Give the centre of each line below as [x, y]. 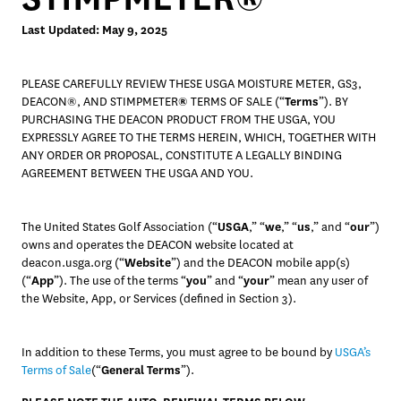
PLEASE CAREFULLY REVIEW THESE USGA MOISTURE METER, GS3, [192, 84]
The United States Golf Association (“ [119, 227]
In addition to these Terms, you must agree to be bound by [178, 352]
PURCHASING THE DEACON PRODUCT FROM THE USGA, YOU [179, 119]
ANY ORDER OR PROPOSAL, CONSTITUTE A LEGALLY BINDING [182, 155]
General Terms [141, 370]
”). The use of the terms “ [120, 281]
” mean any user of [319, 281]
